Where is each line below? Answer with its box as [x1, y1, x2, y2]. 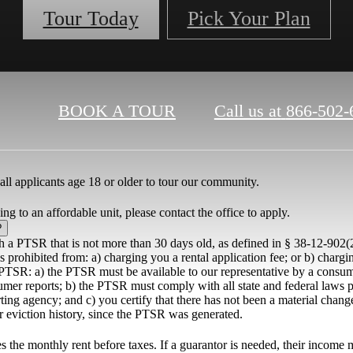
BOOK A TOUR [58, 101, 176, 121]
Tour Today [43, 7, 139, 31]
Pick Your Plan [187, 7, 310, 31]
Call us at [214, 101, 281, 121]
